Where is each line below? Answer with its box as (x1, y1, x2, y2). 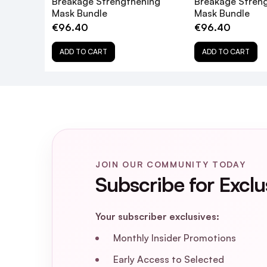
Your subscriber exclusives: (95, 210, 219, 222)
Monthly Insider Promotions (113, 231, 236, 244)
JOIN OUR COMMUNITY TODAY (95, 159, 246, 169)
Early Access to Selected (113, 253, 224, 265)
